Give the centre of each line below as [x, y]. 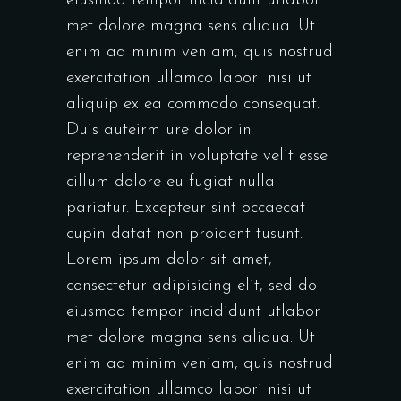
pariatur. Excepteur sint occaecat [186, 209]
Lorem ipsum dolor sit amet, [169, 260]
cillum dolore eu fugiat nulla [171, 183]
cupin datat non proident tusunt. [184, 235]
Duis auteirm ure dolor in [159, 131]
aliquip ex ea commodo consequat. [193, 105]
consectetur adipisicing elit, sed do [192, 286]
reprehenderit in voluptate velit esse [197, 157]
